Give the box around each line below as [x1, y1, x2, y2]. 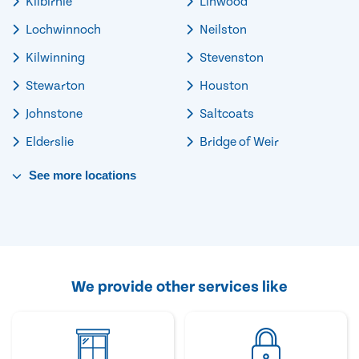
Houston [197, 78, 248, 93]
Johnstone [23, 106, 83, 121]
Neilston [197, 22, 247, 37]
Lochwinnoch [23, 22, 101, 37]
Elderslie [23, 134, 74, 149]
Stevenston [197, 50, 264, 65]
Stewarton [23, 78, 85, 93]
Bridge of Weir [197, 134, 279, 149]
